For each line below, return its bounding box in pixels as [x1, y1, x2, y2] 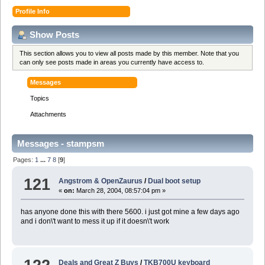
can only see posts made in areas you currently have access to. [20, 58, 205, 66]
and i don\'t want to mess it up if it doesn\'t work [20, 217, 169, 226]
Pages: [13, 156, 35, 163]
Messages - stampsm [17, 138, 104, 149]
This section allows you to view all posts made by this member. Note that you [20, 49, 240, 57]
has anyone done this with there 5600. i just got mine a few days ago [20, 208, 240, 216]
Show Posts [30, 29, 79, 40]
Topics [30, 95, 50, 102]
